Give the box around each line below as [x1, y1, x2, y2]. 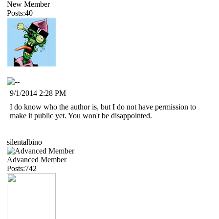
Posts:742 [7, 164, 37, 173]
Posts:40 [7, 8, 33, 17]
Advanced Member [7, 155, 66, 164]
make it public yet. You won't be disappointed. [10, 111, 152, 120]
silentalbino [7, 137, 42, 146]
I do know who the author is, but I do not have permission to [10, 102, 196, 111]
